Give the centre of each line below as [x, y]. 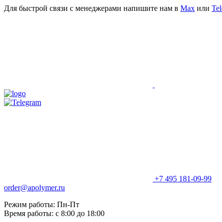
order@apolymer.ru [34, 188]
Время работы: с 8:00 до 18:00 [54, 213]
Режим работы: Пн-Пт [42, 204]
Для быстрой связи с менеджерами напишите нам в [92, 8]
